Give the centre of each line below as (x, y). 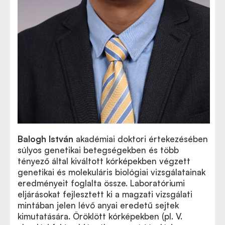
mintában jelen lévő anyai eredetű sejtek (98, 205)
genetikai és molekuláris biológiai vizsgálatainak (111, 172)
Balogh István (45, 139)
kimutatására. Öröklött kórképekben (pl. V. (100, 216)
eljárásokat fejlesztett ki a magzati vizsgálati (105, 194)
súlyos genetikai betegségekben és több (98, 150)
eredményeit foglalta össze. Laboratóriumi (101, 183)
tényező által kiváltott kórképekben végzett (104, 161)
